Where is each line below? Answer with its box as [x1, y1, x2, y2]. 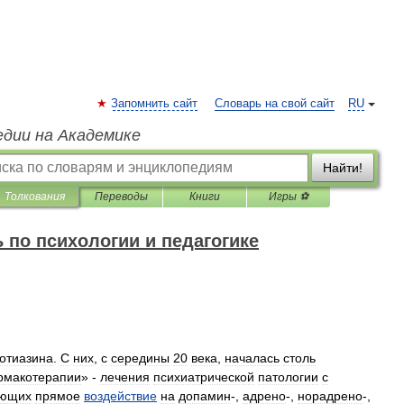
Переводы [94, 190, 148, 203]
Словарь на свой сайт [215, 97, 335, 110]
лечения [100, 370, 150, 384]
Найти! [323, 161, 363, 175]
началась [225, 351, 280, 365]
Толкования [5, 190, 65, 203]
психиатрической [153, 370, 254, 384]
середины [111, 351, 170, 365]
